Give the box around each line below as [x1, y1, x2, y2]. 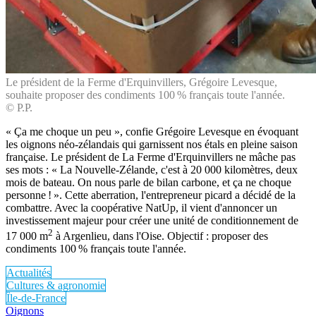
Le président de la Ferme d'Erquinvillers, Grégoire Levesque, [6, 75, 277, 88]
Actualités [6, 267, 51, 279]
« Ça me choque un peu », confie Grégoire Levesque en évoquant [6, 125, 298, 138]
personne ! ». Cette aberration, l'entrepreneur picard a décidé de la [6, 188, 296, 201]
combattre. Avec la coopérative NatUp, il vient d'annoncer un [6, 201, 277, 214]
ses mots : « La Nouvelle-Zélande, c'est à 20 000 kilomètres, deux [6, 163, 298, 176]
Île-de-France [6, 292, 66, 305]
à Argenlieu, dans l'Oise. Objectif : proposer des [53, 230, 268, 243]
